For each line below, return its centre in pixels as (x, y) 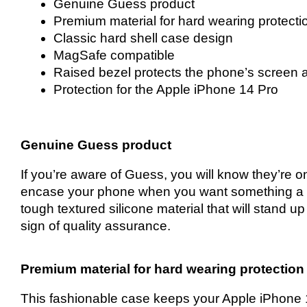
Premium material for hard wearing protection (162, 269)
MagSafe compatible (114, 55)
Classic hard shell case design (143, 38)
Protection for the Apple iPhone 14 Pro (166, 89)
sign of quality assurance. (96, 226)
